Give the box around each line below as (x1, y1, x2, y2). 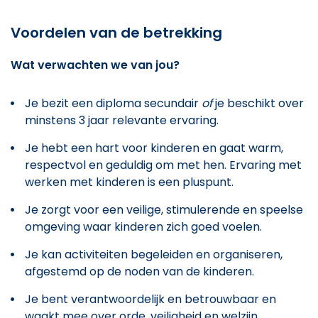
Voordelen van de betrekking (11, 22, 222, 43)
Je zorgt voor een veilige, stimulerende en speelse (25, 201, 303, 218)
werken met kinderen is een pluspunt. (25, 173, 234, 190)
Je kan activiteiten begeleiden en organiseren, (25, 246, 283, 263)
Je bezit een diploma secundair (25, 94, 202, 111)
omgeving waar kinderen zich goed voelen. (25, 218, 262, 235)
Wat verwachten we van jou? (11, 56, 180, 73)
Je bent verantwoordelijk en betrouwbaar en (25, 290, 276, 307)
